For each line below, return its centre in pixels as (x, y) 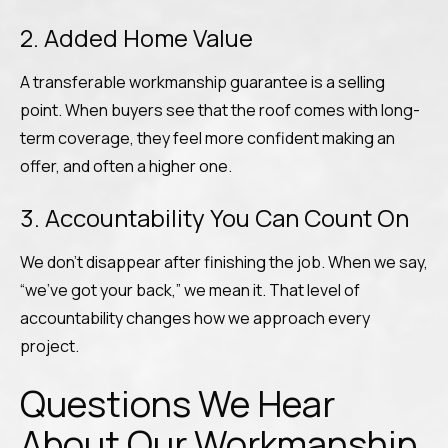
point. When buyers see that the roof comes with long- (220, 110)
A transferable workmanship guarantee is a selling (202, 82)
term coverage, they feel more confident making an (207, 138)
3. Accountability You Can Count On (214, 217)
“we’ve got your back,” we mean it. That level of (190, 290)
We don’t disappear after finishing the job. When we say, (224, 262)
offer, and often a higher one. (126, 166)
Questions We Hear (177, 403)
